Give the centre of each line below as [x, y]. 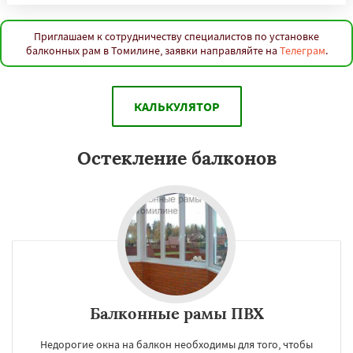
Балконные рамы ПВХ [176, 313]
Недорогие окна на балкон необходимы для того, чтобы [176, 344]
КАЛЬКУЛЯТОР [176, 106]
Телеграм [302, 50]
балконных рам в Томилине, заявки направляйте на [152, 50]
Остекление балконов [176, 158]
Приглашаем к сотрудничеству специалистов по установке [176, 36]
